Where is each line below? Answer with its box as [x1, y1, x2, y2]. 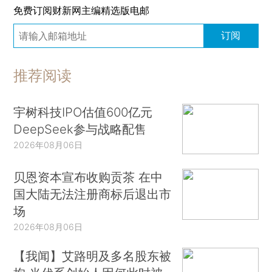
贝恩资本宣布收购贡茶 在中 [13, 169, 163, 185]
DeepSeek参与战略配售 [13, 121, 147, 137]
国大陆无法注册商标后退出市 [13, 186, 172, 202]
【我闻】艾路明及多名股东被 [13, 248, 172, 264]
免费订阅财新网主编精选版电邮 [13, 4, 150, 16]
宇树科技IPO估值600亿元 [13, 104, 153, 120]
